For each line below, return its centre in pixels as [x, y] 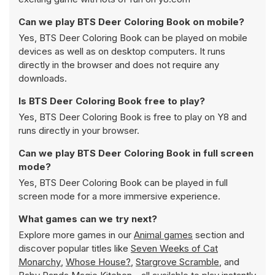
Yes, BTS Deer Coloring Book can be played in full [123, 183]
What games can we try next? [88, 219]
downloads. [43, 78]
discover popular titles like [75, 248]
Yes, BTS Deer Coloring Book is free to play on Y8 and [133, 117]
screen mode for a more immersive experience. [119, 196]
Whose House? [98, 262]
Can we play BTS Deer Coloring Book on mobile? [131, 22]
